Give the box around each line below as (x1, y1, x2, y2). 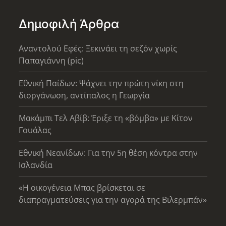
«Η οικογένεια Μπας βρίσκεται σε (19, 182, 146, 193)
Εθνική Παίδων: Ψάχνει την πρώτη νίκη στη (19, 77, 184, 89)
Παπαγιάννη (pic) (19, 54, 84, 66)
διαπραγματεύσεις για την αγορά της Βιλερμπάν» (19, 194, 207, 205)
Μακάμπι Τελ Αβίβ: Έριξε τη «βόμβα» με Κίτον (19, 112, 193, 124)
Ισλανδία (19, 159, 53, 171)
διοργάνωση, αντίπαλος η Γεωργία (19, 89, 150, 101)
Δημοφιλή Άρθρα (19, 16, 120, 31)
